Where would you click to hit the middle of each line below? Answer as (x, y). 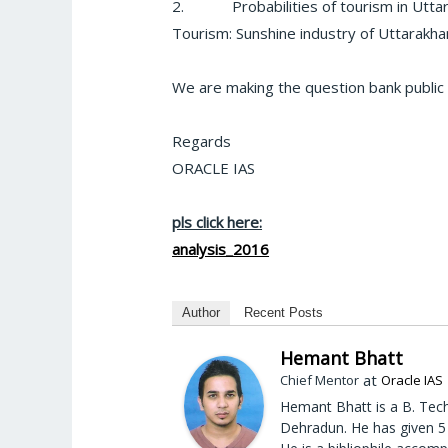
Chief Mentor (320, 379)
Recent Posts (284, 312)
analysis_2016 (221, 249)
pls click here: (217, 222)
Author (201, 312)
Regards (202, 141)
